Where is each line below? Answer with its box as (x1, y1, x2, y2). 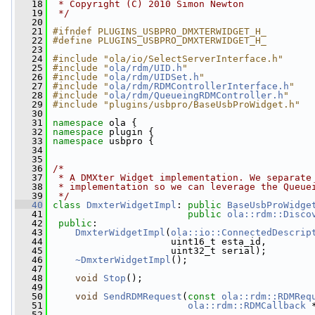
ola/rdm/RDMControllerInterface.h (109, 81, 289, 91)
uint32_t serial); (47, 245, 266, 256)
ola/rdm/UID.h (109, 63, 182, 73)
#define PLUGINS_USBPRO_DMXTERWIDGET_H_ (53, 35, 266, 46)
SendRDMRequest (103, 291, 182, 302)
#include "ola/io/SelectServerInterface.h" (53, 53, 283, 64)
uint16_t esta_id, (47, 236, 266, 247)
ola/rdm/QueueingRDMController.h (109, 90, 283, 101)
